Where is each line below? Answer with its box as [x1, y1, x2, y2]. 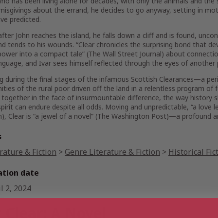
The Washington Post [97, 111, 166, 121]
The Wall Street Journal [89, 49, 162, 58]
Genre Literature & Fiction [65, 146, 160, 157]
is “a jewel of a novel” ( [24, 111, 97, 121]
